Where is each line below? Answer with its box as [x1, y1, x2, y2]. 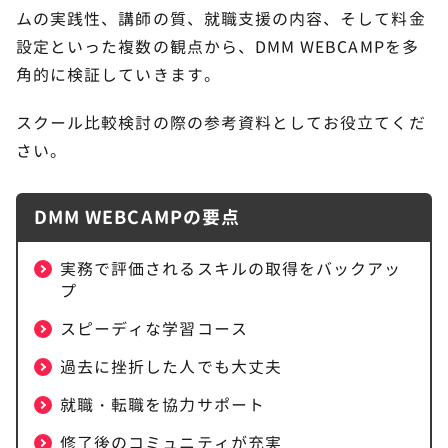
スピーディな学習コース [60, 317, 248, 340]
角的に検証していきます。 [16, 63, 221, 86]
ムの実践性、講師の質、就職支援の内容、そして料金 [16, 7, 426, 30]
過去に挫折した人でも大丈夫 [60, 355, 282, 378]
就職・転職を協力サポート [60, 393, 265, 416]
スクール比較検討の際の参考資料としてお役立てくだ [16, 111, 426, 134]
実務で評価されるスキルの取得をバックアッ [60, 257, 402, 280]
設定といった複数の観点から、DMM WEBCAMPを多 [16, 35, 419, 58]
